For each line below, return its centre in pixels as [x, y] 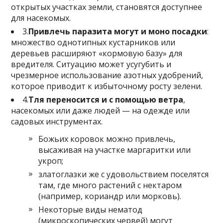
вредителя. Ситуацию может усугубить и [91, 64]
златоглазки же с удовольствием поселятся [124, 174]
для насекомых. [41, 18]
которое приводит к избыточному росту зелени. [107, 86]
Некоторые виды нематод [91, 209]
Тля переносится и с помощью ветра [106, 99]
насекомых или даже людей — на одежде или [101, 110]
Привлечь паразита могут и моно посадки [118, 31]
